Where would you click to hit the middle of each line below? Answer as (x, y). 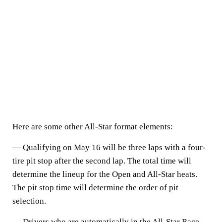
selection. (29, 201)
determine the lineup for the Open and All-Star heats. (105, 174)
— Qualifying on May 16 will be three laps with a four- (109, 147)
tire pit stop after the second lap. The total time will (102, 161)
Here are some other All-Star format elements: (93, 127)
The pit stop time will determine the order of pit (95, 188)
